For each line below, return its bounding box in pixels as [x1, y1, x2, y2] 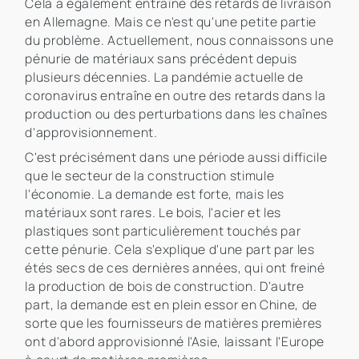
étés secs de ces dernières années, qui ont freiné [25, 259, 325, 277]
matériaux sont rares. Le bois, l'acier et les [25, 204, 282, 222]
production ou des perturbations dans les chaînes [25, 105, 329, 123]
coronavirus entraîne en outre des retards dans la [25, 87, 326, 105]
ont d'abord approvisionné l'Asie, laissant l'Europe [25, 333, 325, 351]
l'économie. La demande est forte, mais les [25, 185, 285, 204]
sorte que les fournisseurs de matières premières [25, 314, 323, 333]
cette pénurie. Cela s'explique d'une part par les [25, 240, 315, 259]
